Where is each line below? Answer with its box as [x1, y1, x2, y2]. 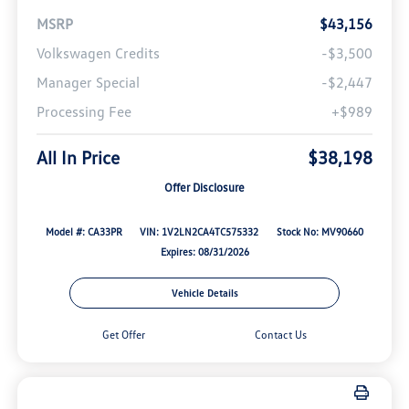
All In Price [36, 146, 120, 169]
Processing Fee [36, 102, 131, 121]
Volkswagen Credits [36, 44, 160, 63]
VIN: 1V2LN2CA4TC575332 [140, 225, 259, 238]
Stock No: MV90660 [277, 225, 364, 238]
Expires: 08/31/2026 [160, 246, 249, 258]
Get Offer [102, 328, 146, 342]
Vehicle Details [171, 287, 238, 299]
